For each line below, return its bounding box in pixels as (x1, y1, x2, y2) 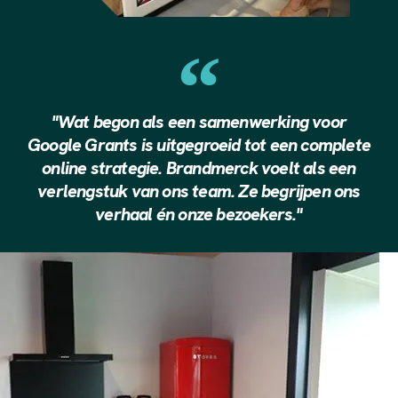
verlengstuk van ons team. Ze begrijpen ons (37, 179, 361, 203)
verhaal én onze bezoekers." (95, 202, 303, 226)
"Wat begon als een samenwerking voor (51, 109, 347, 133)
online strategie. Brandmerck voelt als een (42, 155, 356, 179)
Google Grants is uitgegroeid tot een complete (27, 132, 370, 156)
